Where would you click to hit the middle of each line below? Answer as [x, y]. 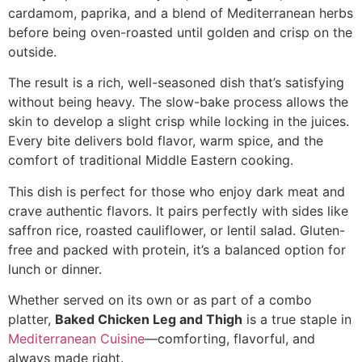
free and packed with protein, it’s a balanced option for [177, 249]
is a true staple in [297, 320]
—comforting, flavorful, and [230, 339]
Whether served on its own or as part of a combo [160, 300]
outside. [32, 51]
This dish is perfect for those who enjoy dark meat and [177, 191]
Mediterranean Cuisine [76, 339]
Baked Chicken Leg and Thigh [149, 320]
